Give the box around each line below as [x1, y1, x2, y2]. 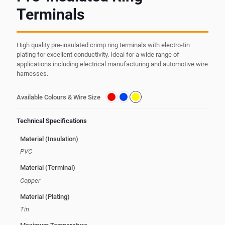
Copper [20, 176, 40, 184]
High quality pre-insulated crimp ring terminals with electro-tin [17, 41, 190, 49]
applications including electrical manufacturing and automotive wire [17, 60, 208, 68]
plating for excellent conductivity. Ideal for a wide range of [17, 51, 179, 59]
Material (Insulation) [20, 135, 78, 143]
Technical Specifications [17, 117, 87, 125]
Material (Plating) [20, 192, 70, 200]
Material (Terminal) [20, 164, 75, 172]
